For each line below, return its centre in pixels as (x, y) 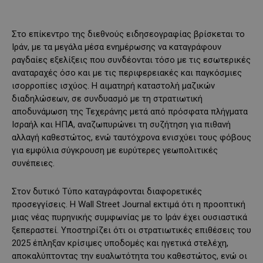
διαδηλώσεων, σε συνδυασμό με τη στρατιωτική (107, 99)
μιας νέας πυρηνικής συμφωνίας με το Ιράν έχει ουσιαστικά (129, 218)
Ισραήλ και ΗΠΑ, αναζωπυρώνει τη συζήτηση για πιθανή (121, 125)
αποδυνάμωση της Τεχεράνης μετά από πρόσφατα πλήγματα (130, 112)
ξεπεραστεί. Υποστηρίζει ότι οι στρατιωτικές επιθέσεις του (131, 230)
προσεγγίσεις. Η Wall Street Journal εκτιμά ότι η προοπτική (129, 205)
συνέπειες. (33, 163)
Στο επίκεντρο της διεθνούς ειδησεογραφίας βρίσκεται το (128, 34)
